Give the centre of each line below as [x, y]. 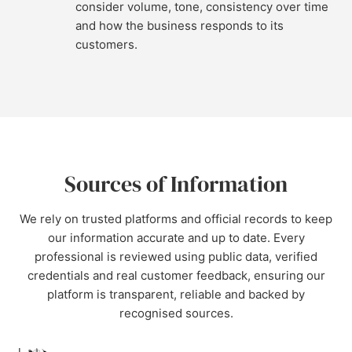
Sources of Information [176, 184]
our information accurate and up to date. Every [176, 238]
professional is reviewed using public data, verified [176, 257]
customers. [106, 44]
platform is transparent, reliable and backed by [176, 294]
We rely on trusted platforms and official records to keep [176, 219]
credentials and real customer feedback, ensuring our [176, 275]
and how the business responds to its [180, 26]
